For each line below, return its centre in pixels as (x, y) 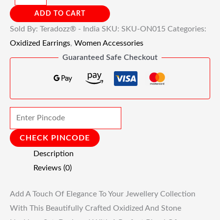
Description (54, 153)
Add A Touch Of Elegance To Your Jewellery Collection (103, 194)
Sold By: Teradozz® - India (56, 29)
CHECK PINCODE (55, 138)
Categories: (187, 29)
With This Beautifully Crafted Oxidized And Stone (96, 208)
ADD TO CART (60, 14)
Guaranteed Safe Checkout (110, 57)
